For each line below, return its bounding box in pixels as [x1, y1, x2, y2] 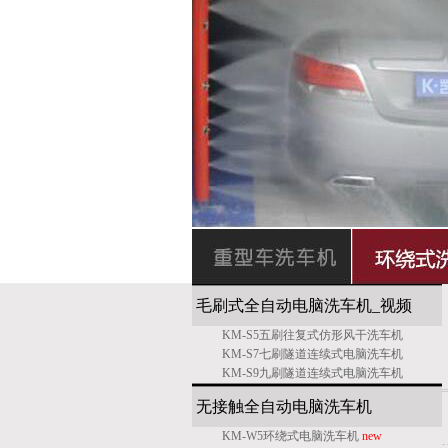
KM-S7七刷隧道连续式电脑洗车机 [222, 347, 403, 361]
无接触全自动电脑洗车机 [196, 398, 372, 415]
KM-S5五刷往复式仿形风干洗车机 [222, 328, 403, 342]
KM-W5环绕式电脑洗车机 [222, 429, 362, 443]
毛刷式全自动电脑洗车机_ [196, 297, 380, 314]
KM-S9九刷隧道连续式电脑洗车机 [222, 366, 403, 380]
